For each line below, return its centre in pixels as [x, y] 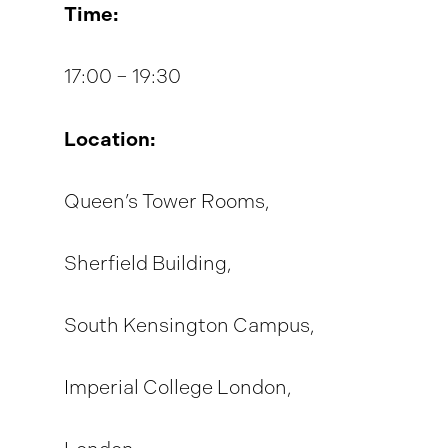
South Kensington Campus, [189, 325]
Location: [110, 139]
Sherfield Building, [148, 263]
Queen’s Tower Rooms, [167, 201]
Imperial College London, [178, 387]
